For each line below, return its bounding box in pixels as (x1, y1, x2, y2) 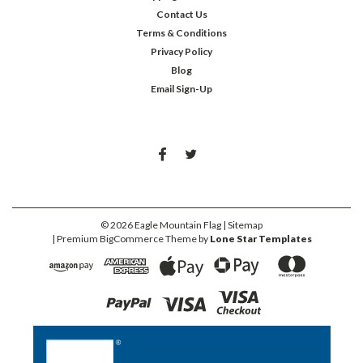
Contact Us (156, 8, 207, 21)
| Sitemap (223, 219, 263, 232)
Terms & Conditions (136, 27, 227, 40)
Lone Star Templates (209, 233, 312, 246)
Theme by (163, 233, 210, 246)
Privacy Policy (151, 45, 212, 58)
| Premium (51, 233, 100, 246)
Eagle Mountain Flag (133, 219, 221, 232)
